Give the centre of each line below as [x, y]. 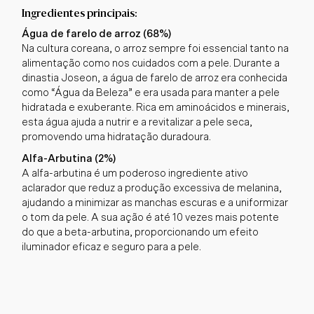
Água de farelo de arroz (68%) [97, 34]
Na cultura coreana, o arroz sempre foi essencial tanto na [155, 48]
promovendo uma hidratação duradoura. [116, 137]
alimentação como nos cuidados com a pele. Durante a [151, 63]
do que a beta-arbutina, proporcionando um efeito [140, 232]
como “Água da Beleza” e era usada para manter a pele [151, 93]
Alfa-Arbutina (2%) [69, 158]
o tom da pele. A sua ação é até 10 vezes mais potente [150, 217]
